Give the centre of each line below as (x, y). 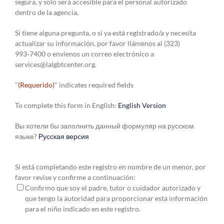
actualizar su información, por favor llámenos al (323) (97, 43)
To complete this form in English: (66, 105)
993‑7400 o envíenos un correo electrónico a (84, 54)
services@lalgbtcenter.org (55, 64)
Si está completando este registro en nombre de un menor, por (110, 167)
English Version (142, 105)
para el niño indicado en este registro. (83, 209)
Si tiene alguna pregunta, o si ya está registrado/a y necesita (105, 33)
